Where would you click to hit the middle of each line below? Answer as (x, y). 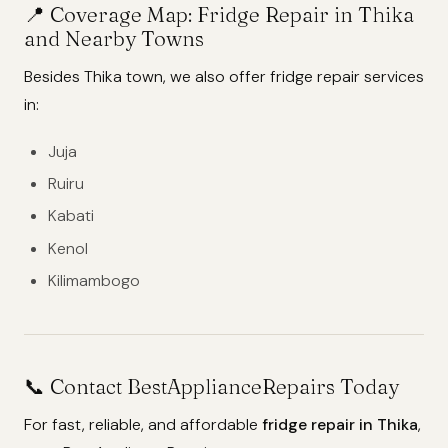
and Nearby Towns (114, 38)
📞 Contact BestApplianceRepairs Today (211, 387)
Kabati (71, 216)
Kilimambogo (94, 281)
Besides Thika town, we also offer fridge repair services (224, 76)
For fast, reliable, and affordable (143, 425)
